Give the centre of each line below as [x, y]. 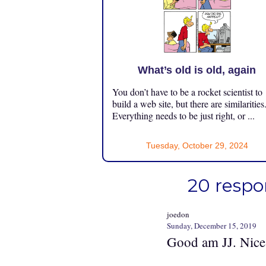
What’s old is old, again [197, 70]
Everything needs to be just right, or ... [183, 115]
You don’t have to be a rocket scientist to [187, 91]
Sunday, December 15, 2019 [212, 225]
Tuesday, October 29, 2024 [197, 145]
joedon [178, 214]
